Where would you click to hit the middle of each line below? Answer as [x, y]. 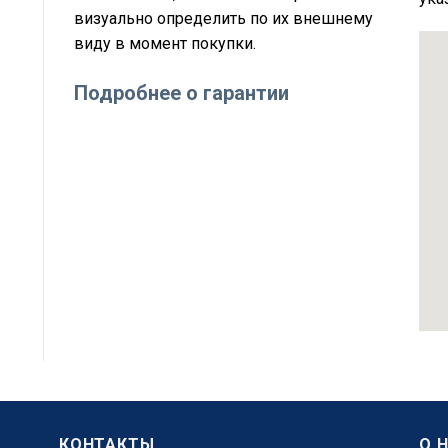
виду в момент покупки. [164, 44]
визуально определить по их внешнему [223, 19]
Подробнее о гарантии [181, 93]
